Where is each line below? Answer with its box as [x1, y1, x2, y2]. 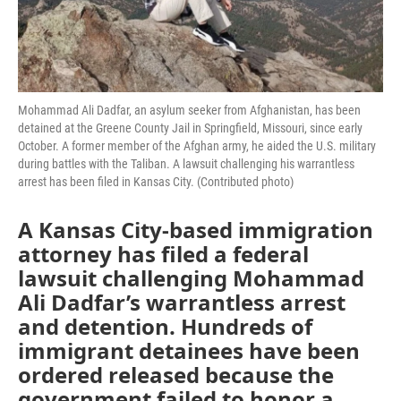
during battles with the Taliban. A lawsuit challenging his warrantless [18, 157, 354, 172]
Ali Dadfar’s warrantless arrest [18, 287, 346, 318]
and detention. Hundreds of [18, 311, 312, 342]
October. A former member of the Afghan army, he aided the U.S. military [18, 139, 376, 154]
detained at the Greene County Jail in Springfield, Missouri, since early [18, 121, 363, 136]
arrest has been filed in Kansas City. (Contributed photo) [18, 175, 294, 190]
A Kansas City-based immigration [18, 215, 373, 245]
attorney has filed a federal [18, 239, 309, 269]
